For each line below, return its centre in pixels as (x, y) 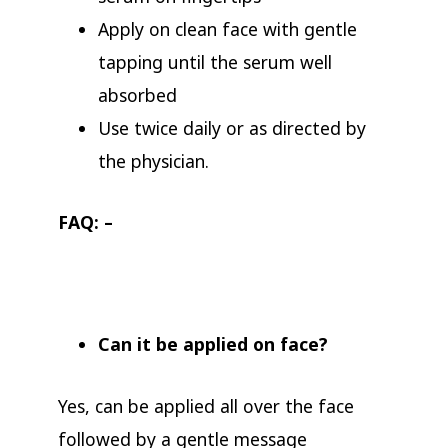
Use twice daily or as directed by (231, 127)
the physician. (153, 160)
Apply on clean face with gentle (227, 28)
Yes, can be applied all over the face (205, 405)
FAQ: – (85, 221)
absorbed (137, 94)
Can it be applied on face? (212, 344)
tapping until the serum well (214, 61)
